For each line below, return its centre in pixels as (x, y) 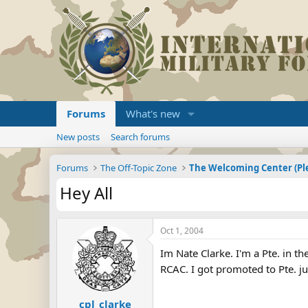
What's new (153, 113)
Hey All (86, 193)
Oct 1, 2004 (182, 231)
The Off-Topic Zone (139, 168)
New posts (78, 137)
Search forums (140, 137)
